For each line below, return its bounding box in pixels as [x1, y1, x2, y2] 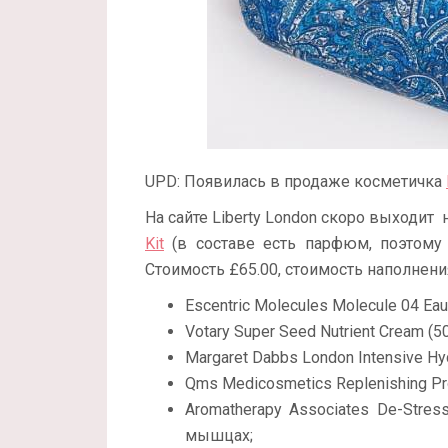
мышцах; [185, 426, 253, 445]
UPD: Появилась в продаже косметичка [145, 172, 446, 191]
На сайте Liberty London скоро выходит [145, 208, 434, 227]
